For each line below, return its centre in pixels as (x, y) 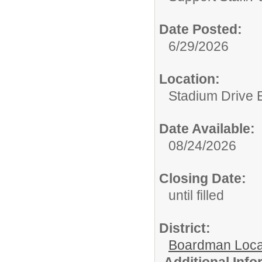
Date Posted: (201, 29)
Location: (189, 79)
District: (185, 228)
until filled (196, 195)
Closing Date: (203, 178)
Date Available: (207, 128)
